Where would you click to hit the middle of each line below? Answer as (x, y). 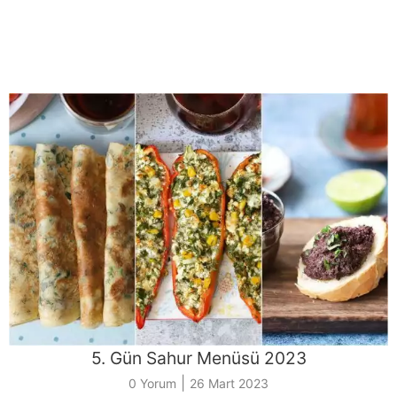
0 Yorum (152, 383)
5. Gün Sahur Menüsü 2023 (198, 358)
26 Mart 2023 (229, 383)
